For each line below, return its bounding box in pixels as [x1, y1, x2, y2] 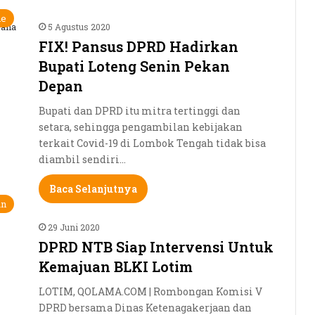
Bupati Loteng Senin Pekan [39, 56, 230, 75]
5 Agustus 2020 [48, 20, 110, 32]
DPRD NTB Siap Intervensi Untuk [39, 237, 274, 256]
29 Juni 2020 [48, 221, 100, 233]
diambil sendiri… [39, 152, 126, 166]
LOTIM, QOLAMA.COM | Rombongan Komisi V [39, 284, 262, 298]
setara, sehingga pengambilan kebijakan [39, 120, 243, 134]
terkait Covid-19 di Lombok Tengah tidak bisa [39, 136, 266, 150]
